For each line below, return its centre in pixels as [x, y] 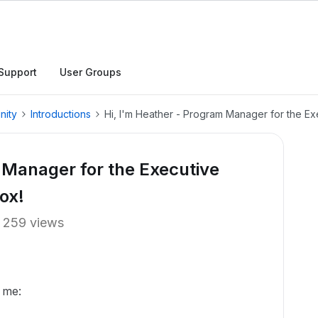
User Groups [91, 72]
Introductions [61, 114]
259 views [33, 223]
